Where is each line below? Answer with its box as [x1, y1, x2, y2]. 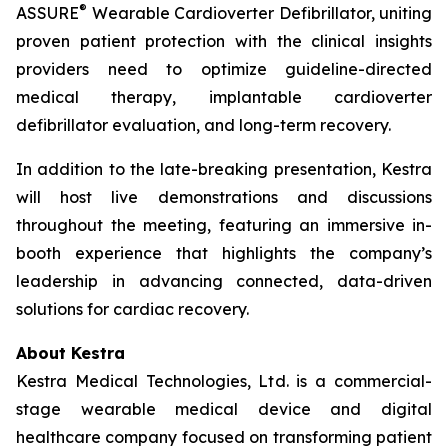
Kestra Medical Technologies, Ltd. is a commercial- [16, 371, 432, 391]
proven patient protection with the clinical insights [16, 31, 432, 51]
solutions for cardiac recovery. [16, 299, 249, 319]
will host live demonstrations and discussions [16, 187, 432, 207]
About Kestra [16, 343, 130, 363]
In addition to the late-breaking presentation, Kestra [16, 159, 432, 179]
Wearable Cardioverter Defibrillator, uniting [87, 3, 432, 23]
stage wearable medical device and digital [16, 399, 432, 419]
